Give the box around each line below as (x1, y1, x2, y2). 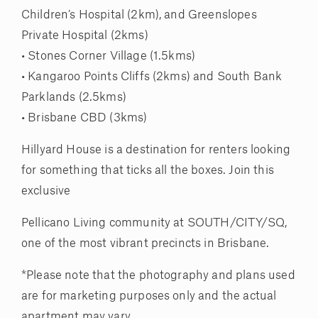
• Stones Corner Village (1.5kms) (21, 50, 196, 62)
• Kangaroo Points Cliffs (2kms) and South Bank (21, 71, 283, 83)
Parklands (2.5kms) (21, 92, 126, 104)
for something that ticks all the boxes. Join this (21, 165, 274, 177)
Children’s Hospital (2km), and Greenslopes (21, 9, 257, 21)
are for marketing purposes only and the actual (21, 290, 277, 302)
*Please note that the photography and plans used (21, 270, 295, 282)
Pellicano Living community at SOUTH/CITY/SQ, (21, 217, 287, 229)
